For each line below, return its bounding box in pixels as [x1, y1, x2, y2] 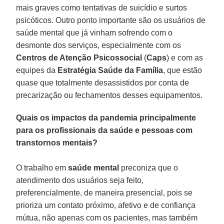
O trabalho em [16, 163, 66, 172]
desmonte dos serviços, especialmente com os [16, 40, 181, 49]
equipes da [16, 65, 58, 74]
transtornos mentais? [16, 138, 98, 147]
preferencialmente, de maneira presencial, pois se [16, 188, 193, 197]
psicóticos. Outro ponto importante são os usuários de [16, 15, 206, 24]
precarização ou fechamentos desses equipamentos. [16, 90, 203, 99]
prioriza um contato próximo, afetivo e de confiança [16, 200, 196, 209]
